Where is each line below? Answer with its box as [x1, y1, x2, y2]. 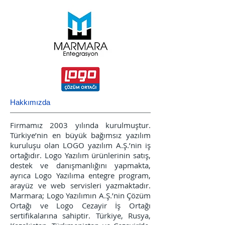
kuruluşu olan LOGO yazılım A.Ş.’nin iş [10, 140, 151, 150]
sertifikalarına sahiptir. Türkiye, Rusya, [10, 210, 151, 220]
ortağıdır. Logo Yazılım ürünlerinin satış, [10, 150, 151, 160]
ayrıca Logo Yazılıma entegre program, [10, 170, 151, 180]
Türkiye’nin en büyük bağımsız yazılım [10, 130, 151, 140]
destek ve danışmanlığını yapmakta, [10, 160, 151, 170]
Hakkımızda [10, 98, 50, 106]
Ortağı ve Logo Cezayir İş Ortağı [10, 200, 151, 210]
